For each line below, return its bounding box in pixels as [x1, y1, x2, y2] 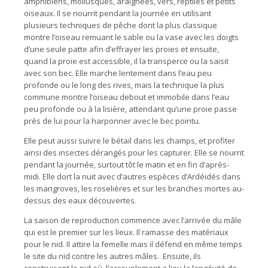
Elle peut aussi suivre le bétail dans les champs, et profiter [24, 135, 235, 147]
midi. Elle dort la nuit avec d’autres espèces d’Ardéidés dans [24, 171, 240, 182]
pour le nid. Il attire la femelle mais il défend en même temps [24, 239, 242, 250]
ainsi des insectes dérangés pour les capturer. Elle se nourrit [24, 147, 244, 159]
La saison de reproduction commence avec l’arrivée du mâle [24, 215, 242, 226]
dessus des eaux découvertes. [24, 195, 136, 206]
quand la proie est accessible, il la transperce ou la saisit [24, 56, 229, 67]
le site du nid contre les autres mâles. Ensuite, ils [24, 251, 201, 262]
